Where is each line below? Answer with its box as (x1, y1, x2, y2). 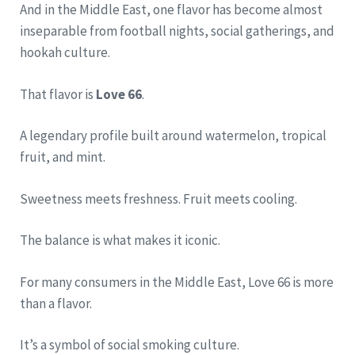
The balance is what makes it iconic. (20, 231, 220, 250)
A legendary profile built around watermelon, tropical (20, 127, 326, 145)
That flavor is (20, 85, 96, 103)
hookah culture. (20, 44, 110, 62)
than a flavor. (20, 294, 92, 312)
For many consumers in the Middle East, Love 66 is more (20, 273, 334, 291)
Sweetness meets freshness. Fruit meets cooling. (20, 189, 297, 208)
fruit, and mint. (20, 148, 105, 166)
